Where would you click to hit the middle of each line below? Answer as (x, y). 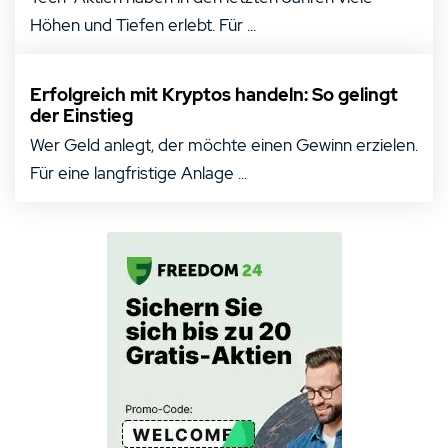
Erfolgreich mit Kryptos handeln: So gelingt (214, 94)
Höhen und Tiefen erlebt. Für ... (143, 25)
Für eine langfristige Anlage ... (138, 173)
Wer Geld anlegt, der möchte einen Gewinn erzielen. (224, 145)
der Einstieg (81, 115)
